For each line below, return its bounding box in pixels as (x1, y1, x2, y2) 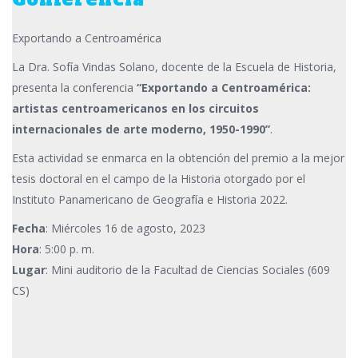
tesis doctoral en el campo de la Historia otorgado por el (12, 171, 305, 187)
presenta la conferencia (12, 80, 137, 96)
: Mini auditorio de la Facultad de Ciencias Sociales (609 (46, 262, 330, 278)
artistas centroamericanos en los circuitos (12, 101, 259, 117)
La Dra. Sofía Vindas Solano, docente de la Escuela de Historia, (12, 59, 336, 75)
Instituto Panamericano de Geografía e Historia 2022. (12, 192, 291, 208)
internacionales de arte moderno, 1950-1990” (12, 121, 270, 137)
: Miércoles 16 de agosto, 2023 (46, 221, 205, 237)
